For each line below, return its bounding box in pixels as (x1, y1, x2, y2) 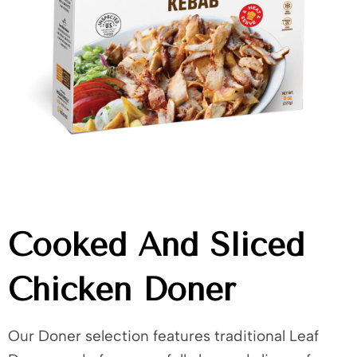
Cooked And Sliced (8, 226, 304, 264)
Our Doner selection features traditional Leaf (8, 327, 319, 345)
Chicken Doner (8, 271, 235, 308)
